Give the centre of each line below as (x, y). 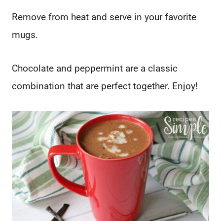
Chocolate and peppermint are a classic (95, 69)
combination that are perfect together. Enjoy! (105, 86)
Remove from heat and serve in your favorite (104, 17)
